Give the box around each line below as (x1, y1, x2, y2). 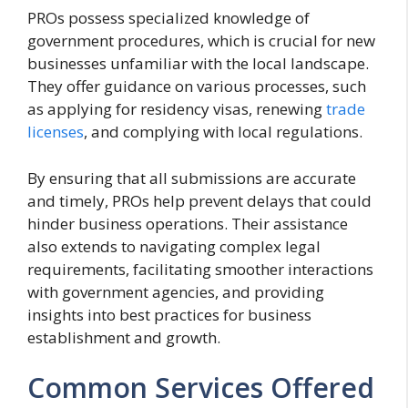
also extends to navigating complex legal (27, 235, 321, 257)
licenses (27, 121, 84, 143)
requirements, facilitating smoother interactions (27, 258, 373, 280)
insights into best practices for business (27, 303, 311, 325)
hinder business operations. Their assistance (27, 212, 348, 234)
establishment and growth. (27, 326, 220, 348)
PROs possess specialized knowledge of (27, 7, 310, 29)
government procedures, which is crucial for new (27, 30, 375, 52)
